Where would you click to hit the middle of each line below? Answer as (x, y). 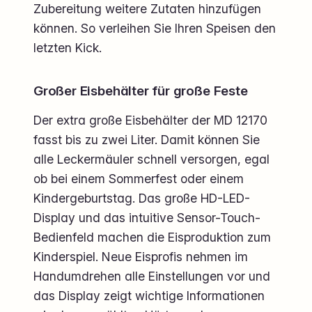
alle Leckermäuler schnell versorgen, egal (151, 159)
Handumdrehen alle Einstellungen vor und (152, 276)
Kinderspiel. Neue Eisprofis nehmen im (141, 256)
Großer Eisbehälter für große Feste (141, 91)
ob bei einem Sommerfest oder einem (139, 178)
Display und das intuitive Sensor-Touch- (147, 217)
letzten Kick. (68, 47)
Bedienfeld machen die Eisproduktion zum (152, 237)
